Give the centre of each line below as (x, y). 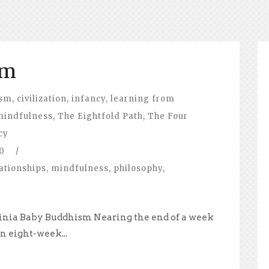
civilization (42, 98)
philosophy (138, 168)
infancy (89, 98)
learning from (143, 98)
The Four (168, 116)
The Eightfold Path (100, 116)
